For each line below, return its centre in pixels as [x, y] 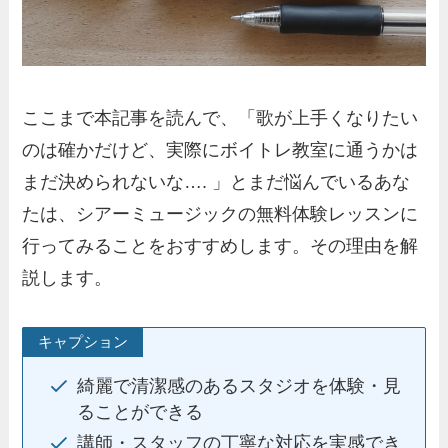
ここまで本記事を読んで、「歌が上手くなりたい [220, 117]
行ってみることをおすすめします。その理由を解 [220, 245]
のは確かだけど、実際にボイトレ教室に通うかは [220, 149]
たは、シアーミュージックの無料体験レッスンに [220, 213]
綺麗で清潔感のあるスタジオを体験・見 [239, 386]
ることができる [140, 412]
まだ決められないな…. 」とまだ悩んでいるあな [216, 181]
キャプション [82, 342]
